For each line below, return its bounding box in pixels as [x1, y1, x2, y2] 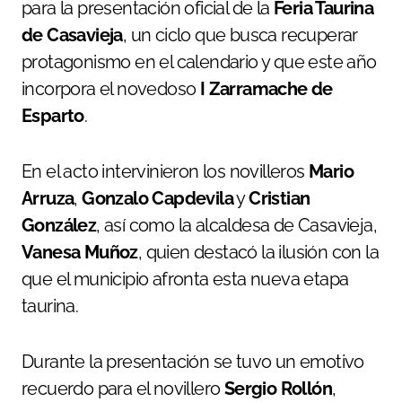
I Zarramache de [199, 77, 333, 100]
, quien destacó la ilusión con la [137, 240, 380, 263]
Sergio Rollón [223, 377, 333, 399]
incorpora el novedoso [22, 77, 200, 100]
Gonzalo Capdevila [82, 187, 234, 209]
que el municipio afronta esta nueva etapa [22, 267, 349, 290]
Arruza [22, 187, 74, 209]
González [22, 214, 97, 236]
